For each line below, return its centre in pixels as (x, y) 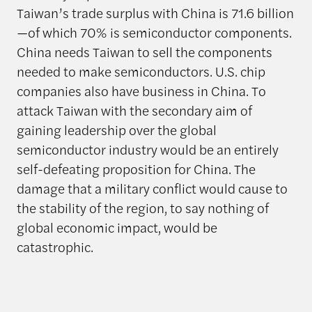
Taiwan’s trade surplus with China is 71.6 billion (155, 13)
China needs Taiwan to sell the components (144, 52)
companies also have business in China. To (141, 91)
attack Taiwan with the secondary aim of (134, 110)
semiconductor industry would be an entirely (147, 149)
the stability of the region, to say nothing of (142, 208)
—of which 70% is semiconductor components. (154, 32)
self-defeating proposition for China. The (136, 169)
